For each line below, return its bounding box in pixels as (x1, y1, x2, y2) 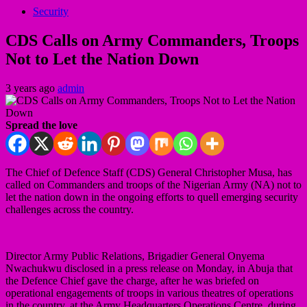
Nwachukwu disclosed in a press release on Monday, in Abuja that (5, 262, 293, 274)
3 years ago (5, 82, 58, 94)
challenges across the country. (5, 203, 134, 215)
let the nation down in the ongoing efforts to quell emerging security (5, 191, 298, 203)
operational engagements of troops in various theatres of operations (5, 286, 293, 299)
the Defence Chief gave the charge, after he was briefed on (5, 274, 259, 286)
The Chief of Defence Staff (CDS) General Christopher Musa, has (5, 166, 292, 178)
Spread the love (5, 119, 77, 131)
